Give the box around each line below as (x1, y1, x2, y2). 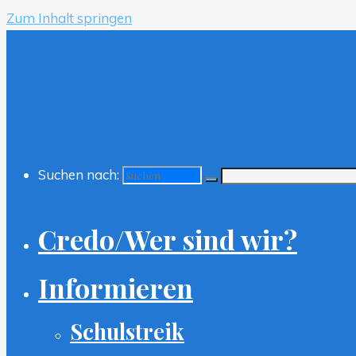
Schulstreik (70, 317, 184, 346)
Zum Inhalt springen (6, 10, 132, 26)
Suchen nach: (38, 166, 119, 183)
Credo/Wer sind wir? (38, 221, 297, 257)
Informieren (38, 269, 193, 306)
